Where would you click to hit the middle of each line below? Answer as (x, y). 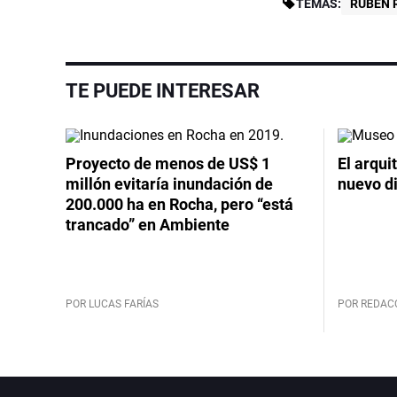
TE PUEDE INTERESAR (163, 90)
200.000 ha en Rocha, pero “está (179, 204)
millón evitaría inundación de (169, 183)
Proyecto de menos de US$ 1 (168, 163)
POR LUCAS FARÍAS (112, 304)
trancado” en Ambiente (148, 224)
